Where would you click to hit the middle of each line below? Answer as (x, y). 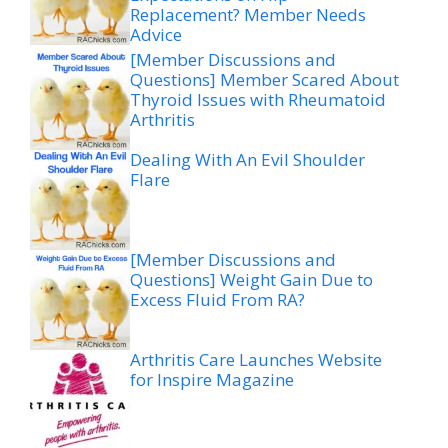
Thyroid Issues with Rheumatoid (258, 99)
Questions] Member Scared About (264, 79)
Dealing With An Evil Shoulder (247, 159)
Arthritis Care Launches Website (256, 359)
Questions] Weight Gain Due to (251, 279)
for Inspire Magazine (212, 379)
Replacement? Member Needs (248, 14)
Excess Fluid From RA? (217, 299)
